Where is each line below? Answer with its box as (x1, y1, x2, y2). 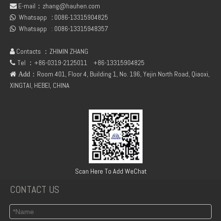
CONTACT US (10, 183, 59, 196)
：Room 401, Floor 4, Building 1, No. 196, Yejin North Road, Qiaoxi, (30, 69, 210, 78)
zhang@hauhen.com (42, 1, 100, 10)
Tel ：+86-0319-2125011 (17, 58, 92, 67)
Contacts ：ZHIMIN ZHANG (15, 46, 88, 56)
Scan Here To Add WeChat (74, 166, 147, 176)
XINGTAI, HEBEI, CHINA (10, 80, 70, 90)
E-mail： (17, 1, 42, 10)
